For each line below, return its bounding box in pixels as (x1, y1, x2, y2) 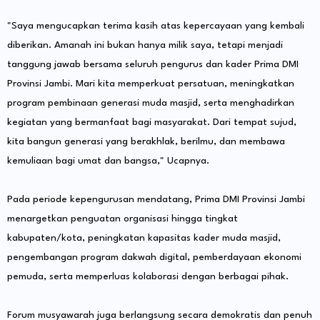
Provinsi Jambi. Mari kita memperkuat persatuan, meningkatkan (7, 79, 294, 89)
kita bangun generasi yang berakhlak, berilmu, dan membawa (7, 136, 285, 147)
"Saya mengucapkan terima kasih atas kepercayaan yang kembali (7, 21, 304, 31)
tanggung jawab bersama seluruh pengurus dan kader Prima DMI (7, 59, 299, 70)
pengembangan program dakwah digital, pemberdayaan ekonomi (7, 252, 301, 263)
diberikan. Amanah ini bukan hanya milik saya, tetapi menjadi (7, 40, 283, 51)
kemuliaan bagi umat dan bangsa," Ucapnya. (7, 156, 209, 166)
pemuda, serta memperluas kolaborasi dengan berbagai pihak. (7, 271, 289, 282)
